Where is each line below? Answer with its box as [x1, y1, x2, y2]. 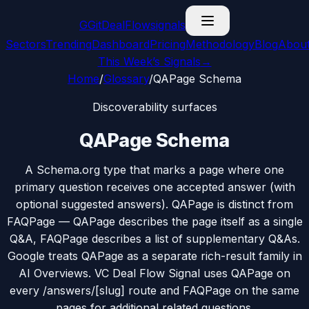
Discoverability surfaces [92, 100, 217, 114]
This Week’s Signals [97, 54, 201, 68]
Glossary [103, 72, 149, 86]
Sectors [6, 37, 46, 51]
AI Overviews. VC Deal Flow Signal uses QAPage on [19, 266, 290, 280]
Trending [46, 37, 92, 51]
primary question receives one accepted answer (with [14, 180, 295, 194]
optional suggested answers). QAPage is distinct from [16, 197, 293, 211]
